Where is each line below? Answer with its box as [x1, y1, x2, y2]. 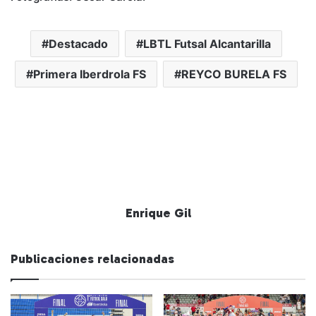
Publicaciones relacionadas [11, 251, 174, 267]
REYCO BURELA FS [181, 67, 286, 82]
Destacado [49, 37, 108, 51]
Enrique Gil [125, 205, 191, 221]
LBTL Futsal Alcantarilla [143, 37, 271, 51]
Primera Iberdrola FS [33, 67, 146, 82]
